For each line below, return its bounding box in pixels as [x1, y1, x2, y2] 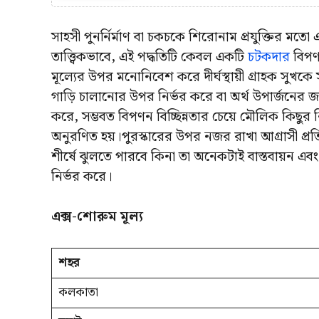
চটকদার [248, 46, 293, 68]
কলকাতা [58, 282, 98, 303]
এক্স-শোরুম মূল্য [51, 206, 143, 229]
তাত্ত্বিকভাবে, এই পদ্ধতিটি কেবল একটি [51, 46, 248, 68]
